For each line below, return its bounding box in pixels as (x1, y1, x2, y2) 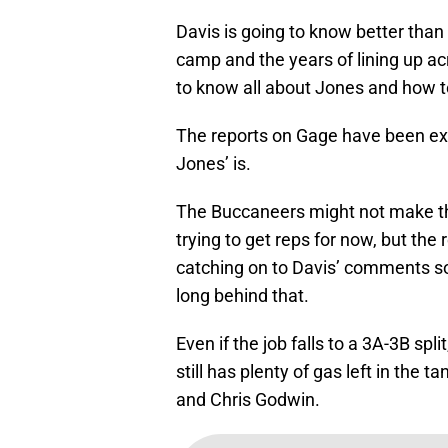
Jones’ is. (176, 153, 251, 175)
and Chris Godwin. (176, 389, 320, 411)
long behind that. (176, 285, 309, 307)
